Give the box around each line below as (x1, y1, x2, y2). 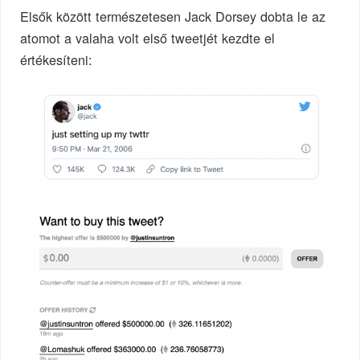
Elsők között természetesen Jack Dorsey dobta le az (20, 6, 326, 27)
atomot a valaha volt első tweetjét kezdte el (20, 28, 276, 48)
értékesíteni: (20, 50, 93, 70)
